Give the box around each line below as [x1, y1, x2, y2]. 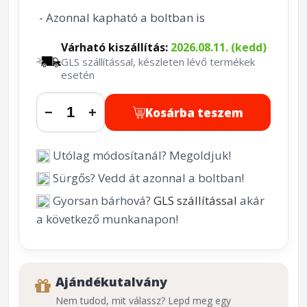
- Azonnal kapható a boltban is [36, 10, 205, 25]
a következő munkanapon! [36, 211, 178, 227]
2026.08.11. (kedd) [171, 40, 267, 55]
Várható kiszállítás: [61, 40, 171, 55]
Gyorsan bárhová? [50, 193, 153, 208]
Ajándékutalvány [56, 273, 167, 290]
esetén [61, 68, 95, 82]
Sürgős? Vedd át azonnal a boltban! [50, 170, 244, 186]
